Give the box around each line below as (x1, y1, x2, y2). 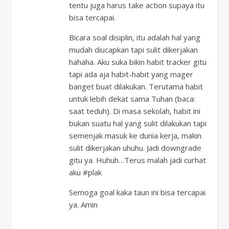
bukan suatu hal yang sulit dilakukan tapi (69, 118, 207, 128)
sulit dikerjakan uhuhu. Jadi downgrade (69, 143, 201, 153)
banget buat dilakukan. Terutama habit (69, 81, 203, 91)
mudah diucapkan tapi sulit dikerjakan (69, 44, 198, 55)
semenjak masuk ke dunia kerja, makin (69, 130, 201, 141)
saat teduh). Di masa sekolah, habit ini (69, 106, 200, 116)
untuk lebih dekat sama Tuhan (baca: (69, 94, 195, 104)
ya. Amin (69, 199, 98, 210)
